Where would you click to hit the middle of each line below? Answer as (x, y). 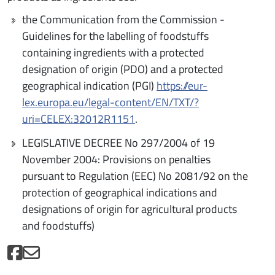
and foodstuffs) (58, 225)
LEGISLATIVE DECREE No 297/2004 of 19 (118, 142)
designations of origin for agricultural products (130, 209)
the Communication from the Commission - (123, 19)
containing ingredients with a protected (113, 52)
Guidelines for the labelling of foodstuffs (115, 36)
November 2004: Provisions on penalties (116, 159)
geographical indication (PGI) (89, 85)
